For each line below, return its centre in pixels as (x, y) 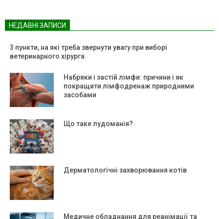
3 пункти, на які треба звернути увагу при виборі (88, 48)
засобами (80, 95)
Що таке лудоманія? (98, 124)
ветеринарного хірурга (48, 56)
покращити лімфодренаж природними (129, 86)
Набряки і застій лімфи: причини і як (123, 77)
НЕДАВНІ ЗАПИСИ (37, 26)
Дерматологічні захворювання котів (125, 170)
